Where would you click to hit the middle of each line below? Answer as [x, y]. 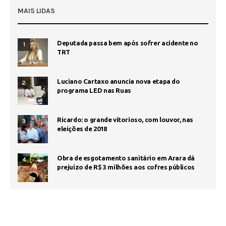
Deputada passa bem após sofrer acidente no [128, 43]
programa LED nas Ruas [94, 90]
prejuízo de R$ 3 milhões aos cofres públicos [126, 167]
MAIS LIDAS [36, 11]
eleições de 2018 [82, 129]
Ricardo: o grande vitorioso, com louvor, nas [125, 120]
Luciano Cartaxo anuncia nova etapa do [119, 81]
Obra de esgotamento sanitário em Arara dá [126, 158]
